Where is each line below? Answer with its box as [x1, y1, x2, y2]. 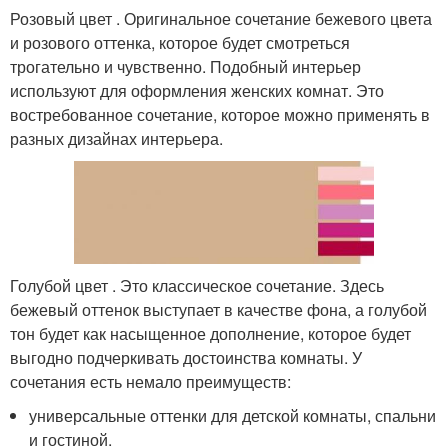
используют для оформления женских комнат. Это [10, 79, 384, 103]
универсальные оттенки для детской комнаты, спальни [29, 403, 437, 427]
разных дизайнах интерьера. [10, 127, 223, 151]
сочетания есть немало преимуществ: [10, 369, 291, 393]
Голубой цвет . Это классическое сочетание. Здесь [10, 273, 384, 297]
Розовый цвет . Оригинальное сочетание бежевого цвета [10, 7, 432, 31]
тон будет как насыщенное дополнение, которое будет [10, 321, 411, 345]
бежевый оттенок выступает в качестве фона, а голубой [10, 297, 427, 321]
